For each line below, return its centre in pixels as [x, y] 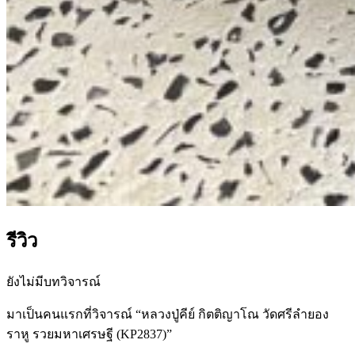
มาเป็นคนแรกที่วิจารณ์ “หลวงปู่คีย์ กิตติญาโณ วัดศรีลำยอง [168, 315]
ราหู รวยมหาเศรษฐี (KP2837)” [89, 334]
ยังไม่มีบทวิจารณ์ [53, 282]
